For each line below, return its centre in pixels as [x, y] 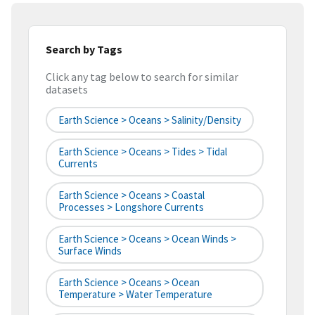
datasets [67, 90]
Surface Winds [90, 251]
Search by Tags [84, 49]
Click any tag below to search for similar [142, 77]
